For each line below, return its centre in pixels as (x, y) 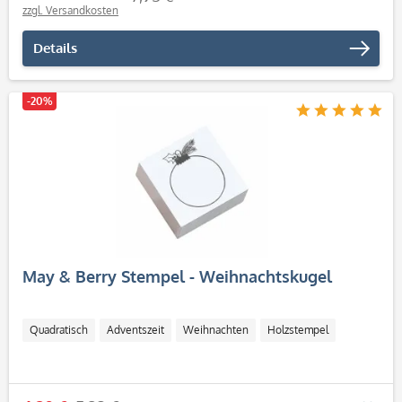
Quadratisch (59, 330)
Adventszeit (135, 330)
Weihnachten (216, 330)
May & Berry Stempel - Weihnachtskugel (177, 276)
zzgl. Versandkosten (70, 10)
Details (55, 48)
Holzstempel (298, 330)
